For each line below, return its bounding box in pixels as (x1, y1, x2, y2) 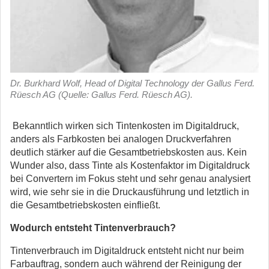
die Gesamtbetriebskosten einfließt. (10, 200, 160, 210)
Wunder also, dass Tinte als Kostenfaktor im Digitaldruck (10, 160, 250, 171)
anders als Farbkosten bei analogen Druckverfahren (10, 134, 231, 144)
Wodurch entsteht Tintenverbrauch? (10, 223, 176, 233)
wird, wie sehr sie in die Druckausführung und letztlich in (10, 187, 249, 197)
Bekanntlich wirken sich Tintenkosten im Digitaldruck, (13, 121, 239, 131)
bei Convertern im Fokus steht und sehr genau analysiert (10, 174, 250, 184)
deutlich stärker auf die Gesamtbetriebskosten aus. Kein (10, 147, 247, 157)
